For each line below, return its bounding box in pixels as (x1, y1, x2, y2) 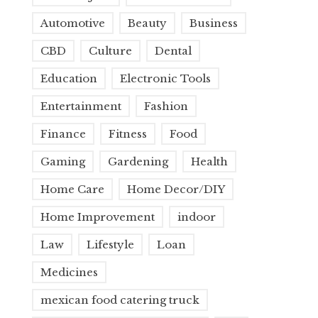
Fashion (144, 99, 189, 113)
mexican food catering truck (40, 293, 200, 307)
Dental (155, 44, 192, 57)
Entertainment (40, 99, 122, 113)
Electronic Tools (120, 72, 212, 85)
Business (190, 16, 238, 30)
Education (40, 72, 98, 85)
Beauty (128, 16, 168, 30)
